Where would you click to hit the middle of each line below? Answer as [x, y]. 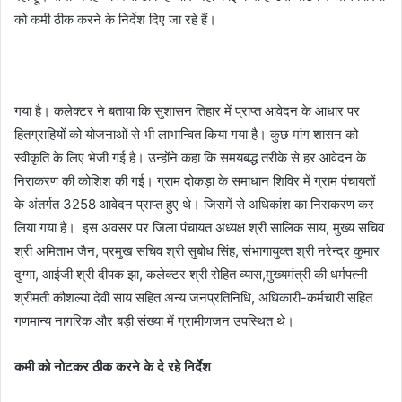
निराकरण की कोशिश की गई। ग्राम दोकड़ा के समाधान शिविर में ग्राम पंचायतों [195, 181]
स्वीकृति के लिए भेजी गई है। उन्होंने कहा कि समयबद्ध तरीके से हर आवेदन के [190, 158]
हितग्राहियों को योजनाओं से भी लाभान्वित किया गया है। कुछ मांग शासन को [186, 135]
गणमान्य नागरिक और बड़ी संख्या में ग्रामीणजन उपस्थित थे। [154, 321]
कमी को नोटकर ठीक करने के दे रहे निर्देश [113, 367]
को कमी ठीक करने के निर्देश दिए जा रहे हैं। [115, 20]
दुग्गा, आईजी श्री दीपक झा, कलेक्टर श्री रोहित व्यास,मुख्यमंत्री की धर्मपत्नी [191, 275]
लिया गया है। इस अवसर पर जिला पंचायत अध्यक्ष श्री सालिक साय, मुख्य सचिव [199, 228]
